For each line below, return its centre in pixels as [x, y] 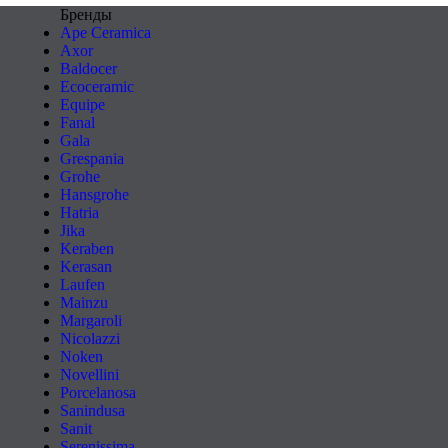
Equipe [82, 104]
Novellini [89, 374]
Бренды [86, 14]
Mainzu [84, 302]
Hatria [79, 212]
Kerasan [86, 266]
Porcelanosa [98, 392]
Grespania [92, 158]
